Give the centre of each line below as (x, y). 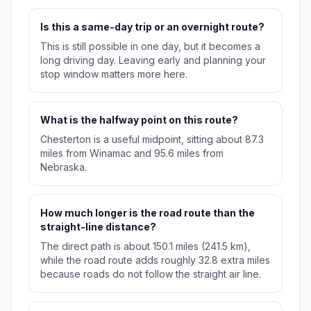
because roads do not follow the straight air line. (151, 274)
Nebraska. (64, 167)
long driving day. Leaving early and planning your (153, 60)
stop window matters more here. (114, 74)
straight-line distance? (98, 227)
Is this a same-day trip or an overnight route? (152, 27)
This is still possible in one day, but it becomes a (150, 47)
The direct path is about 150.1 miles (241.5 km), (145, 246)
